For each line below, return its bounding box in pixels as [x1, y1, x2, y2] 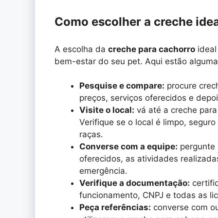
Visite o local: [79, 105, 134, 115]
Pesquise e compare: [79, 81, 164, 91]
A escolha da [54, 44, 108, 54]
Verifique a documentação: [79, 178, 190, 188]
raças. [79, 129, 103, 140]
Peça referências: [79, 202, 151, 213]
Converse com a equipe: [79, 142, 178, 152]
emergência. [79, 166, 127, 176]
